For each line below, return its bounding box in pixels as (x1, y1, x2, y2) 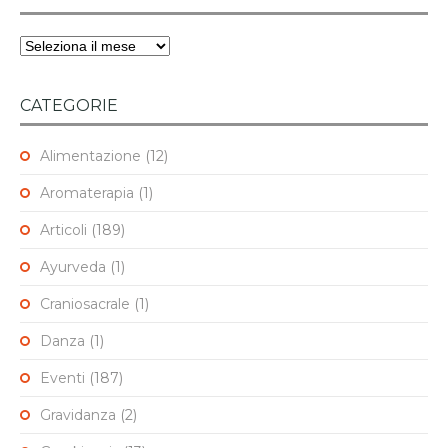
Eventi (40, 369, 85, 388)
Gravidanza (40, 406, 116, 425)
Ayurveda (40, 258, 106, 277)
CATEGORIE (20, 96, 118, 116)
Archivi (19, 34, 65, 53)
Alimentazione (40, 147, 141, 166)
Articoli (40, 221, 87, 240)
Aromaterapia (40, 184, 134, 203)
